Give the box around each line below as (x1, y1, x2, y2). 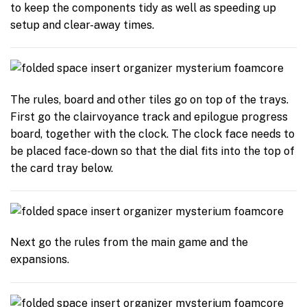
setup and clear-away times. (10, 18, 154, 32)
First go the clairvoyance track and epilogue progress (10, 110, 288, 123)
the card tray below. (10, 161, 113, 175)
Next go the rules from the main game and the (10, 236, 248, 249)
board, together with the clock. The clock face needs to (10, 127, 295, 140)
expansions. (10, 253, 69, 267)
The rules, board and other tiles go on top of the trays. (10, 93, 288, 106)
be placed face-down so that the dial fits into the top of (10, 144, 295, 158)
